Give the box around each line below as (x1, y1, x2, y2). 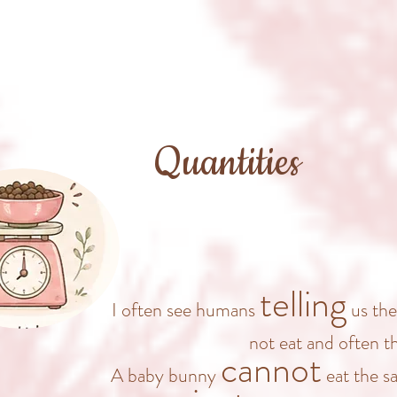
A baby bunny (111, 362, 221, 389)
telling (260, 277, 346, 331)
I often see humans (112, 296, 260, 323)
